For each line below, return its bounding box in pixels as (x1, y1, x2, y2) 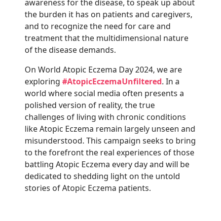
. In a (162, 76, 180, 87)
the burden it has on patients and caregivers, (25, 9, 192, 20)
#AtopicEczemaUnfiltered (62, 76, 162, 87)
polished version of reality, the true (25, 100, 155, 111)
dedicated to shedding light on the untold (25, 171, 180, 182)
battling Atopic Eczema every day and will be (25, 159, 189, 170)
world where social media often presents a (25, 88, 184, 99)
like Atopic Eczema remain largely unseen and (25, 123, 195, 135)
